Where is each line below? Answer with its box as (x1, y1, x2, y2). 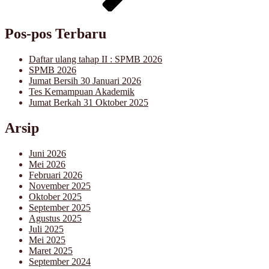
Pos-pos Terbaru (5, 26, 106, 42)
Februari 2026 (29, 169, 82, 180)
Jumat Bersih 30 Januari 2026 (29, 75, 141, 86)
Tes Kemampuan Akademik (29, 86, 134, 97)
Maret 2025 (29, 245, 73, 256)
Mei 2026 (29, 159, 65, 169)
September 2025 (29, 202, 91, 213)
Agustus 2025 (29, 213, 82, 223)
